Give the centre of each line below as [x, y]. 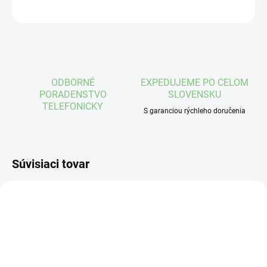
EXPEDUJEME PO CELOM [194, 83]
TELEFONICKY [73, 107]
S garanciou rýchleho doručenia [194, 111]
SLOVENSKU [194, 95]
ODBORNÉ [73, 83]
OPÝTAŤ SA [175, 9]
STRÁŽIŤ [241, 9]
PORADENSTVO [73, 95]
